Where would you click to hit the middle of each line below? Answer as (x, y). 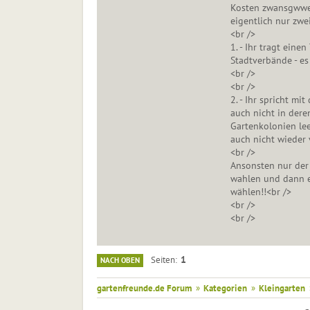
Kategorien (225, 288)
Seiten (163, 260)
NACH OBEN (120, 261)
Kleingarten (282, 288)
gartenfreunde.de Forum (144, 288)
